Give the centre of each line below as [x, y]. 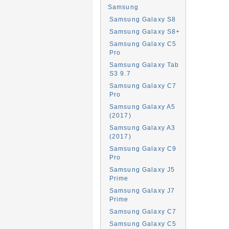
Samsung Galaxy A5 [142, 107]
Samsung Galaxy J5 [142, 169]
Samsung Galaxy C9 [143, 148]
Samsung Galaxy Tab [144, 65]
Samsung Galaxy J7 [142, 190]
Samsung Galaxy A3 [142, 128]
